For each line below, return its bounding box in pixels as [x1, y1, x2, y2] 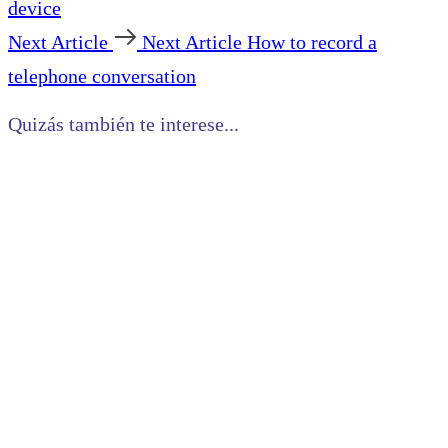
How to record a [247, 30, 377, 53]
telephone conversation [8, 64, 196, 87]
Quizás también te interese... [8, 112, 239, 135]
